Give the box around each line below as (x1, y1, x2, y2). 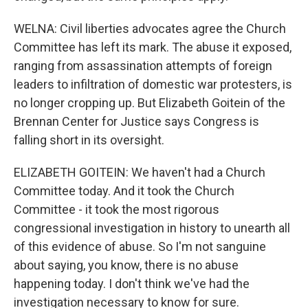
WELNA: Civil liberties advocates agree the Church (14, 21, 286, 36)
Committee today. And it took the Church (14, 184, 234, 198)
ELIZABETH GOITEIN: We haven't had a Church (14, 165, 265, 179)
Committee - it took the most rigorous (14, 202, 219, 217)
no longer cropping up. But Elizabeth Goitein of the (14, 96, 285, 110)
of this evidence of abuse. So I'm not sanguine (14, 239, 266, 254)
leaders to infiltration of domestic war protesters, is (14, 77, 292, 91)
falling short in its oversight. (14, 133, 164, 147)
